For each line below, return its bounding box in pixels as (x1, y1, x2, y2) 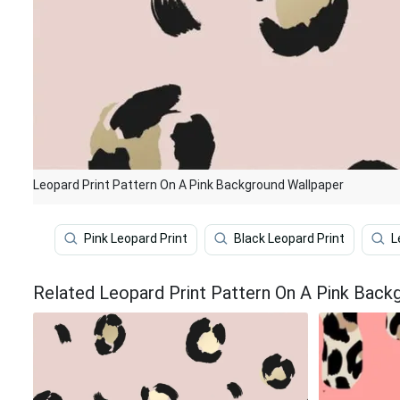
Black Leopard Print (234, 231, 345, 246)
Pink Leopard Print (84, 231, 187, 246)
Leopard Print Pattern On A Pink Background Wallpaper (33, 178, 344, 192)
